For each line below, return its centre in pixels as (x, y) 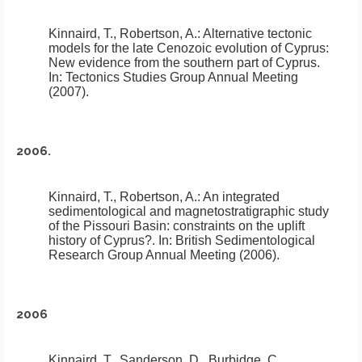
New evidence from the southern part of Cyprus (183, 62)
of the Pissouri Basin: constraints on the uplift (177, 225)
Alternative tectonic (257, 33)
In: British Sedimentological (235, 240)
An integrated (241, 196)
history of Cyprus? (100, 240)
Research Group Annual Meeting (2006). (164, 255)
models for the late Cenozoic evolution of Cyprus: (189, 48)
